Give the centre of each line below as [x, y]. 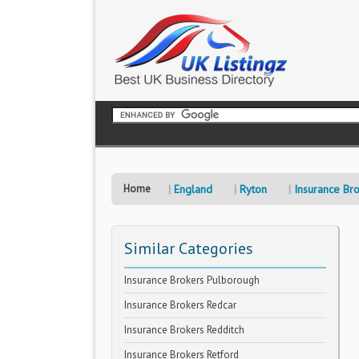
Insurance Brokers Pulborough [192, 280]
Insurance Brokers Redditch [184, 330]
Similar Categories [189, 248]
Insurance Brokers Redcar [180, 305]
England [193, 189]
